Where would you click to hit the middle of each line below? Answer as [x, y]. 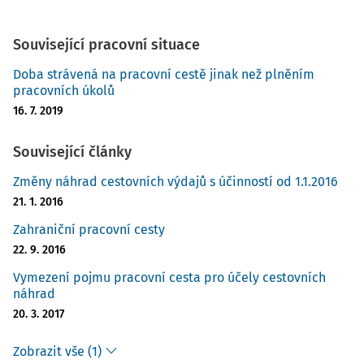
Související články [72, 152]
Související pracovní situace [106, 45]
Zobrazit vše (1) [57, 351]
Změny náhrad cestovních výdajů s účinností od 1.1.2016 [175, 182]
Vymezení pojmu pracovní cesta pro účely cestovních [169, 277]
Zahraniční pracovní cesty [89, 230]
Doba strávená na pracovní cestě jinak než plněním [164, 74]
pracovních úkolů [64, 91]
